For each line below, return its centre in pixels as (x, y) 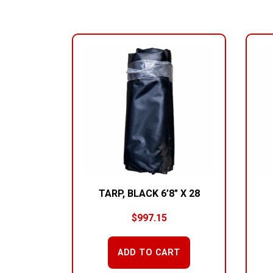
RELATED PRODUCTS (129, 22)
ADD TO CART (149, 253)
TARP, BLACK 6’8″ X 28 (149, 193)
